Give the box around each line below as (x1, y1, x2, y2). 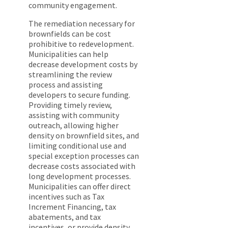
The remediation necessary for (28, 18, 135, 29)
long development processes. (28, 171, 131, 182)
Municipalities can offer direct (28, 181, 131, 192)
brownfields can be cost (28, 28, 111, 39)
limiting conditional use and (28, 140, 126, 151)
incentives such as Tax (28, 191, 104, 202)
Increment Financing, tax (28, 202, 116, 212)
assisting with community (28, 110, 119, 121)
